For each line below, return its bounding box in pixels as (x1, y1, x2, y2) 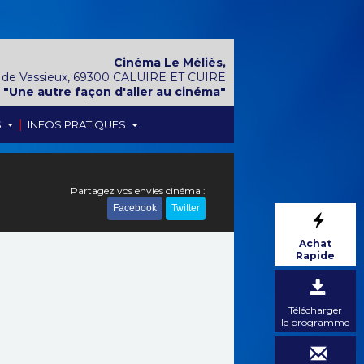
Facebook (113, 202, 157, 214)
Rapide (296, 249, 335, 262)
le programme (281, 316, 349, 328)
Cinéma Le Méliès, (114, 55, 226, 70)
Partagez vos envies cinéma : (71, 184, 206, 197)
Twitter (171, 202, 200, 214)
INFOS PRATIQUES (28, 117, 129, 131)
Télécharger (288, 304, 342, 316)
